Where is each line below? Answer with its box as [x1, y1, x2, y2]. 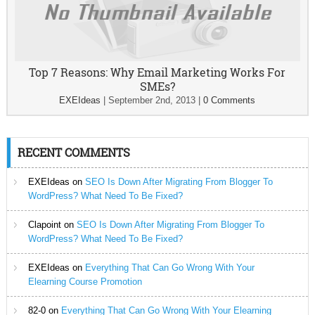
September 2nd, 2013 [108, 95, 196, 105]
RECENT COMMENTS [17, 145, 130, 160]
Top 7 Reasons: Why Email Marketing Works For [29, 65, 286, 79]
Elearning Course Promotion [27, 276, 142, 287]
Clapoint [27, 219, 61, 230]
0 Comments [203, 95, 256, 105]
